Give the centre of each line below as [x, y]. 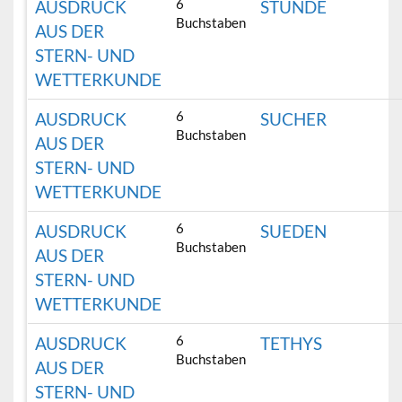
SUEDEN [294, 232]
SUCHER [294, 119]
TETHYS [292, 344]
